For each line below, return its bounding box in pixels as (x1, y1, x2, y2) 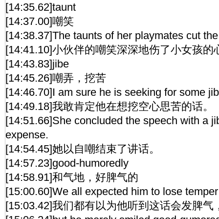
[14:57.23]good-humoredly (5, 157, 129, 169)
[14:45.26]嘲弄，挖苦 (5, 72, 106, 84)
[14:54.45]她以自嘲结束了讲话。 (5, 143, 160, 155)
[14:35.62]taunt (5, 1, 76, 13)
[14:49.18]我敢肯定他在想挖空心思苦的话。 (5, 100, 214, 112)
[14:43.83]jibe (5, 58, 69, 70)
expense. (5, 129, 48, 141)
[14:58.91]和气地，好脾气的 (5, 171, 138, 183)
